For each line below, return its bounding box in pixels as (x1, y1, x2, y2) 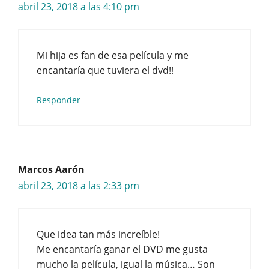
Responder (37, 94, 80, 106)
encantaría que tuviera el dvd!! (37, 64, 174, 77)
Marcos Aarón (18, 163, 85, 176)
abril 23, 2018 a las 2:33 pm (18, 179, 139, 192)
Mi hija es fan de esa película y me (37, 49, 189, 62)
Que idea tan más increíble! (37, 228, 160, 241)
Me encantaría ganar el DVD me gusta (37, 243, 208, 256)
